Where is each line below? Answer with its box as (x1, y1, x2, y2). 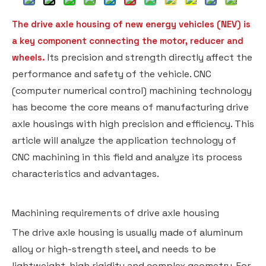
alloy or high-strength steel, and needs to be (12, 243, 216, 255)
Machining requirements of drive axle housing (12, 207, 219, 219)
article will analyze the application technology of (12, 134, 236, 147)
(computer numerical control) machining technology (12, 84, 252, 97)
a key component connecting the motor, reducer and (12, 35, 243, 46)
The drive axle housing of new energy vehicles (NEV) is (12, 18, 251, 30)
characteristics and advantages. (12, 167, 159, 180)
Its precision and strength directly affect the (45, 51, 252, 64)
